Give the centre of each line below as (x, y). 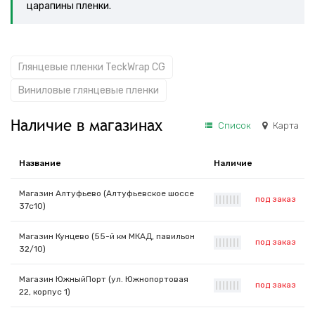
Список (234, 125)
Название (40, 163)
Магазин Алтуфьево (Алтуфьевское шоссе (107, 193)
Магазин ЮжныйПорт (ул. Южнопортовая (104, 279)
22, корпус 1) (45, 292)
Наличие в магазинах (86, 125)
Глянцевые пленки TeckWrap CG (92, 67)
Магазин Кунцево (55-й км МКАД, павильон (107, 236)
